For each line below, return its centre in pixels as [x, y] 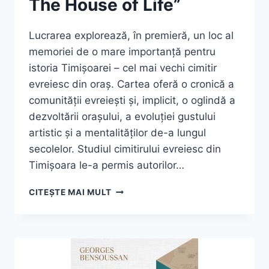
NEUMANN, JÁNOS [151, 201]
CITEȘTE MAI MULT [70, 192]
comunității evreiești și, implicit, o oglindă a [132, 100]
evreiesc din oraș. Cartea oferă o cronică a [131, 84]
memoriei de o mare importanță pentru [122, 51]
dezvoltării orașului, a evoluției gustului [122, 116]
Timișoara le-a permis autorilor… [107, 165]
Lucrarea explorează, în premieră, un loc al [131, 35]
